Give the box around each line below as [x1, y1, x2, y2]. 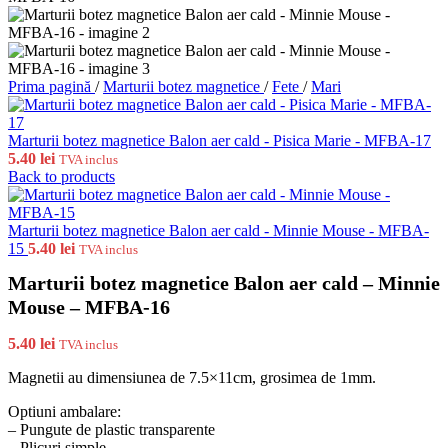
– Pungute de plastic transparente [8, 421, 215, 439]
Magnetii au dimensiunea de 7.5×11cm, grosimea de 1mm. [8, 369, 376, 387]
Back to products [8, 168, 115, 185]
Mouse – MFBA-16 [8, 296, 170, 319]
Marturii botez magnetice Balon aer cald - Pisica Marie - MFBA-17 [8, 132, 431, 149]
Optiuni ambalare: [8, 403, 121, 421]
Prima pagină [8, 78, 95, 95]
